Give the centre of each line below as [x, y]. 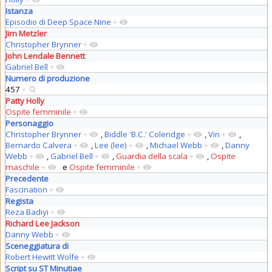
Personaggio [29, 123]
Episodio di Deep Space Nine [58, 22]
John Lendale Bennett [45, 56]
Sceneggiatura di [37, 246]
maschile [22, 167]
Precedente [27, 178]
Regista [19, 201]
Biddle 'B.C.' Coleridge [144, 134]
